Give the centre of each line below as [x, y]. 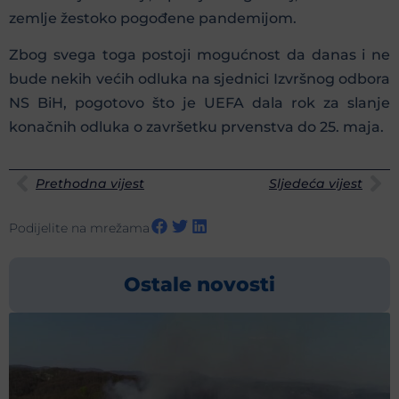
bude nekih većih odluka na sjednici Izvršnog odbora [199, 79]
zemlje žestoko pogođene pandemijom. [153, 18]
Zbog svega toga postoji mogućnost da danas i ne [199, 55]
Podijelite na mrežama [79, 228]
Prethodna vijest [90, 183]
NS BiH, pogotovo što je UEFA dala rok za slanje [199, 103]
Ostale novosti [199, 285]
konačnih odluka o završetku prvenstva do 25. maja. [196, 127]
